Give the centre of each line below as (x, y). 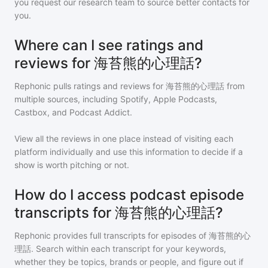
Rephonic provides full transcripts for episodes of (112, 235)
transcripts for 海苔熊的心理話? (119, 213)
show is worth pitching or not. (72, 165)
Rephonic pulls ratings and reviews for (90, 86)
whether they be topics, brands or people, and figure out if (129, 262)
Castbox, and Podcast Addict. (73, 112)
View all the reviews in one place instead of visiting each (124, 138)
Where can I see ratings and (109, 45)
